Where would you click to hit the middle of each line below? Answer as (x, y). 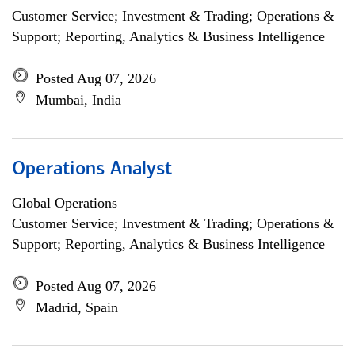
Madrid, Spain (77, 307)
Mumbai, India (78, 100)
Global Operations (65, 203)
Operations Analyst (92, 170)
